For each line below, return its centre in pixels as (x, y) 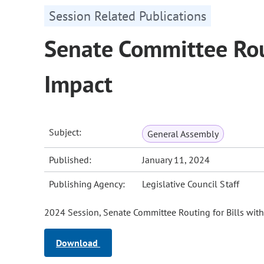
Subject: (65, 132)
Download (78, 243)
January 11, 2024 (176, 160)
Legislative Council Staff (191, 184)
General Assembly (183, 134)
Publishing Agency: (87, 184)
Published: (70, 160)
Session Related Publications (128, 16)
